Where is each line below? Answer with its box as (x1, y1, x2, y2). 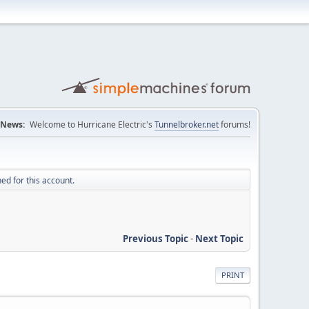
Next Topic (195, 232, 243, 245)
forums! (219, 119, 250, 130)
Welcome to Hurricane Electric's (30, 119, 154, 130)
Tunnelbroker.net (154, 119, 219, 130)
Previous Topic (123, 232, 188, 245)
